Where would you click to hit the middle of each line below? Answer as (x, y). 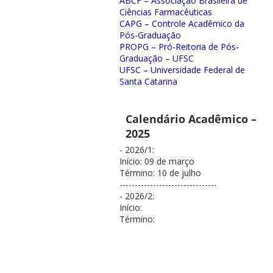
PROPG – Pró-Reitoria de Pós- (179, 47)
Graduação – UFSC (156, 58)
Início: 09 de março (157, 161)
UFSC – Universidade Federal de (182, 70)
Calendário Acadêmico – (191, 119)
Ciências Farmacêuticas (165, 12)
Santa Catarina (148, 82)
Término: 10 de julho (160, 173)
